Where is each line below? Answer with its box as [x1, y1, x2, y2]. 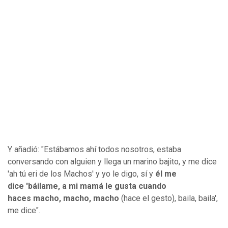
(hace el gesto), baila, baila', [119, 193, 218, 204]
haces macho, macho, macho [8, 193, 119, 204]
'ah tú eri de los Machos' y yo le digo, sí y [8, 169, 155, 179]
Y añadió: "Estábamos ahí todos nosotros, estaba [8, 145, 181, 155]
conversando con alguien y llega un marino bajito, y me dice [8, 157, 217, 167]
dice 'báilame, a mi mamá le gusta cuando [8, 181, 166, 191]
